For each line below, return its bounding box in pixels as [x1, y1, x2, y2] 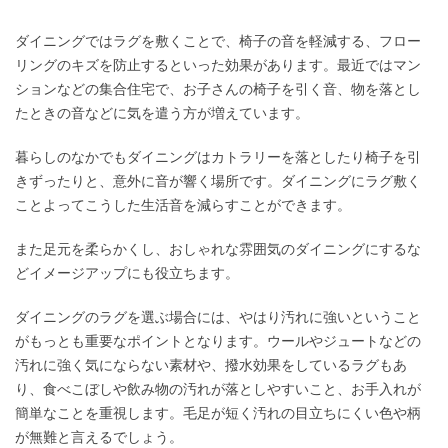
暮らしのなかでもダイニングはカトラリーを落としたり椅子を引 [15, 149, 421, 166]
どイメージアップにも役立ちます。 [15, 265, 239, 282]
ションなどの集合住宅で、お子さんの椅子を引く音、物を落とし [15, 81, 421, 98]
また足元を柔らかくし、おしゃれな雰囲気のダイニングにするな [15, 241, 421, 258]
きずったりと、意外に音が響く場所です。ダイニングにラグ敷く [15, 173, 421, 190]
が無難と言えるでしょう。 [15, 429, 183, 446]
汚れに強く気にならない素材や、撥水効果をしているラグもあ [15, 357, 407, 374]
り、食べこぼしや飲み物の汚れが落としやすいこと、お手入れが [15, 381, 421, 398]
